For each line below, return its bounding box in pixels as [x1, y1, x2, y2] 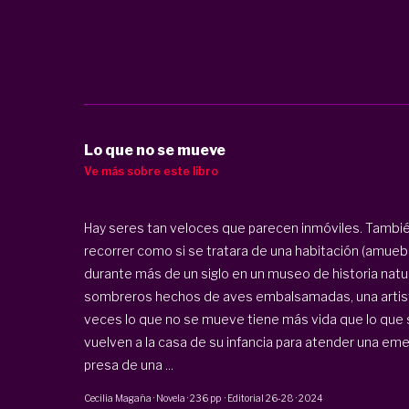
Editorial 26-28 [226, 392, 296, 404]
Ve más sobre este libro [83, 163, 218, 178]
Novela [155, 392, 185, 404]
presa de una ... [83, 356, 173, 372]
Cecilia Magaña [83, 392, 152, 404]
